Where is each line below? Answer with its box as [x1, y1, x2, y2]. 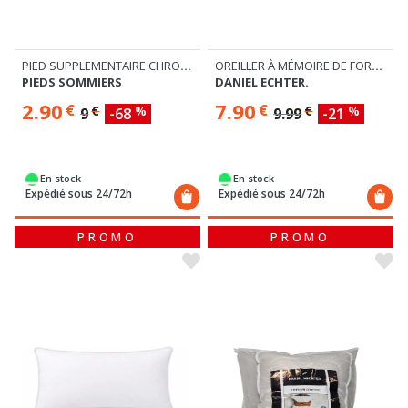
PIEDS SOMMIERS [22, 74, 122, 91]
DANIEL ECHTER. [215, 74, 309, 91]
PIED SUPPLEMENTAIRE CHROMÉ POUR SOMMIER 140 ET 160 [180, 57, 191, 75]
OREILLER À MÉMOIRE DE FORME [372, 57, 382, 75]
